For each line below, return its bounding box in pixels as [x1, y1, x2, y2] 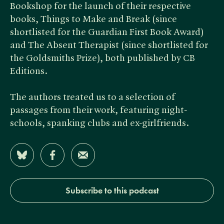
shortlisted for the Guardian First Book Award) [10, 27, 203, 37]
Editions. [10, 66, 47, 76]
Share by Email [82, 149, 140, 160]
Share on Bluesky [21, 149, 88, 160]
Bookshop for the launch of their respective [10, 1, 191, 11]
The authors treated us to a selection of [10, 92, 175, 102]
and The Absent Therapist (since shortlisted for [10, 40, 208, 50]
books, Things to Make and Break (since [10, 14, 177, 24]
